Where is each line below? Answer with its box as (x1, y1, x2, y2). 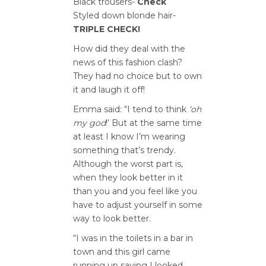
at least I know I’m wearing (73, 131, 185, 142)
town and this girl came (73, 246, 170, 257)
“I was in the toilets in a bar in (73, 233, 193, 243)
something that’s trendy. (73, 145, 176, 156)
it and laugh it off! (73, 84, 145, 95)
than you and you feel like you (73, 186, 197, 197)
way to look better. (73, 213, 151, 224)
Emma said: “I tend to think (73, 104, 186, 115)
